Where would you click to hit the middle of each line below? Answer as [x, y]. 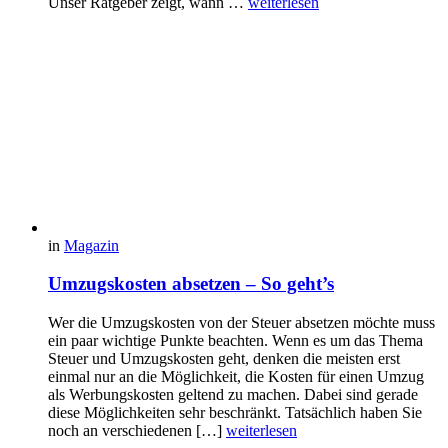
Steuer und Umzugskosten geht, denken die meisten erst [224, 358]
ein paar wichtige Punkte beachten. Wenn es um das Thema [235, 340]
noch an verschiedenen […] [137, 430]
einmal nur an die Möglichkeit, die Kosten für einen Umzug [236, 376]
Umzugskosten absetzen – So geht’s [191, 284]
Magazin [91, 245]
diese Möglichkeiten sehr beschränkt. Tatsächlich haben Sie [235, 412]
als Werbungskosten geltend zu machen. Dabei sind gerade [233, 394]
